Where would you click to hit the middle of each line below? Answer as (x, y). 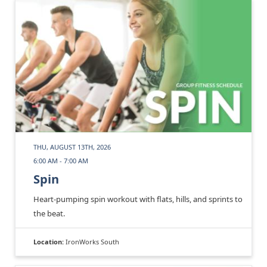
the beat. (49, 214)
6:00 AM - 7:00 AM (61, 161)
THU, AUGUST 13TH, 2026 (72, 147)
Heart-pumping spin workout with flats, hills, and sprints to (138, 199)
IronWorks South (92, 242)
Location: (49, 242)
